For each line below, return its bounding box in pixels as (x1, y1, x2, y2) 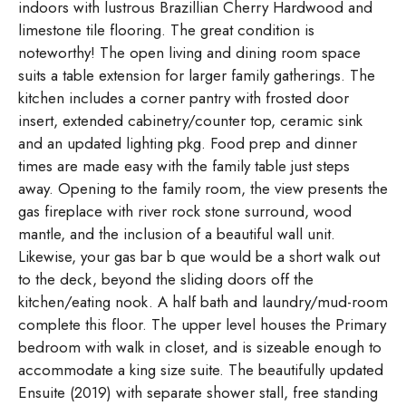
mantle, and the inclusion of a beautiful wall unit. (18, 223, 335, 246)
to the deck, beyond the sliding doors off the (18, 268, 314, 291)
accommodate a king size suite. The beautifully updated (18, 359, 383, 382)
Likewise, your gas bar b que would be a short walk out (18, 246, 380, 268)
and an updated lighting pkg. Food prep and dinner (18, 132, 357, 155)
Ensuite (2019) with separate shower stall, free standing (18, 382, 378, 404)
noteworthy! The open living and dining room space (18, 42, 361, 64)
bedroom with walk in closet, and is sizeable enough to (18, 336, 382, 359)
